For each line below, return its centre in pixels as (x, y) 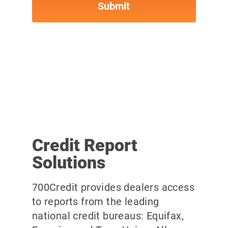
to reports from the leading (95, 202)
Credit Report (84, 145)
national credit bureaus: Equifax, (108, 216)
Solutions (68, 163)
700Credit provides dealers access (113, 188)
